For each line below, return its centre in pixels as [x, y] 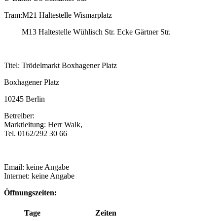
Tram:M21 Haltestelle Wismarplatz [58, 15]
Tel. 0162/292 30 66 [36, 134]
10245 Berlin [24, 99]
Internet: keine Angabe [39, 176]
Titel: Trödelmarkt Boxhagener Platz [60, 66]
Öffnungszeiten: [30, 193]
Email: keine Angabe [37, 167]
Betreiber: [19, 116]
